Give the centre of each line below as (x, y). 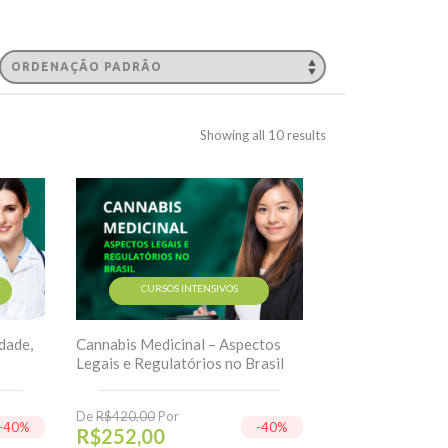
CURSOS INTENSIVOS (189, 288)
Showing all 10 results (263, 135)
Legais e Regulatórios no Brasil (180, 363)
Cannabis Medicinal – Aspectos (179, 344)
